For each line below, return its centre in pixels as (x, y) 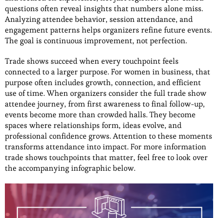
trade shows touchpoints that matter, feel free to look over (106, 158)
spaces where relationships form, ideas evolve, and (93, 126)
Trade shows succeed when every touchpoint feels (92, 61)
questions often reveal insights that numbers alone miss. (104, 9)
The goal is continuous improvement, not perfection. (97, 41)
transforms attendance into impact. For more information (106, 147)
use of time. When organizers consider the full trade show (106, 93)
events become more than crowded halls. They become (100, 115)
